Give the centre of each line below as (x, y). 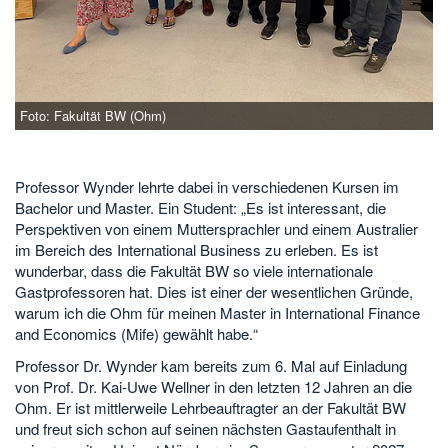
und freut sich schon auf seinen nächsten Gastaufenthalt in (205, 428)
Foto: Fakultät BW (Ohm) (93, 115)
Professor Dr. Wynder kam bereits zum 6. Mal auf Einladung (211, 365)
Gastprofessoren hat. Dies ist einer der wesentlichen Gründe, (214, 291)
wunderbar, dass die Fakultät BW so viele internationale (194, 270)
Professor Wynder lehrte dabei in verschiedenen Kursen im (207, 186)
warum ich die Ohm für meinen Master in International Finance (217, 312)
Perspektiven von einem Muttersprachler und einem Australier (216, 228)
